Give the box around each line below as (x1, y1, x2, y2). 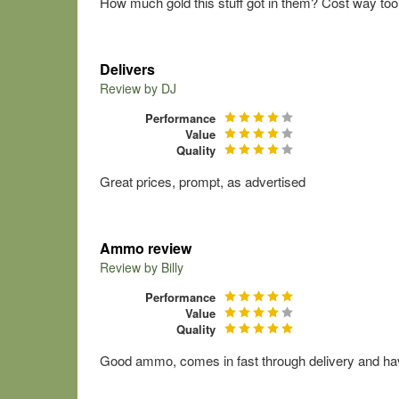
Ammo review (100, 238, 191, 258)
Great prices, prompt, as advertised (100, 172, 305, 191)
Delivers (100, 59, 155, 79)
